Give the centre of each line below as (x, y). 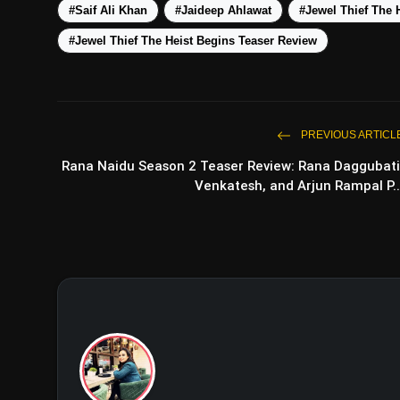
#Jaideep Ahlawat (223, 11)
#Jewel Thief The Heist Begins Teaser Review (193, 41)
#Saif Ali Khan (108, 11)
